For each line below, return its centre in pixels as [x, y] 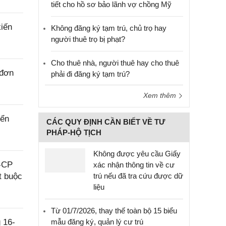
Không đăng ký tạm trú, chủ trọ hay [109, 28]
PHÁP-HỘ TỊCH [74, 132]
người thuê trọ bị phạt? [88, 39]
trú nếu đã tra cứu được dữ [138, 176]
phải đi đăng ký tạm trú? [90, 74]
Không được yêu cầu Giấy [137, 154]
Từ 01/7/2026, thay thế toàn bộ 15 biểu [114, 211]
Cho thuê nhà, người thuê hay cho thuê [115, 63]
